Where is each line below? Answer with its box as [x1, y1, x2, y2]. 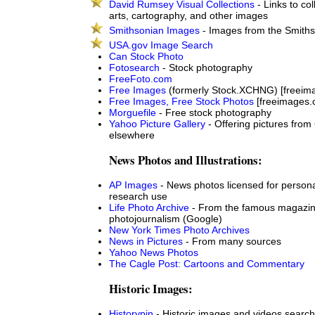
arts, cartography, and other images [109, 10, 268, 22]
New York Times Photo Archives [109, 224, 250, 236]
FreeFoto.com [109, 73, 172, 85]
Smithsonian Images [109, 25, 200, 37]
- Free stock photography [156, 107, 271, 119]
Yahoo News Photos [109, 247, 198, 259]
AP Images [109, 179, 157, 191]
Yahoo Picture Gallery [109, 118, 205, 130]
